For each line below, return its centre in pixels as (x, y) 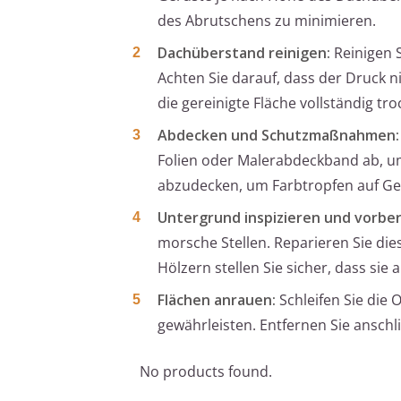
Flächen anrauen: (217, 300)
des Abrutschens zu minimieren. (267, 21)
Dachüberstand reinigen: (244, 53)
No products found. (206, 372)
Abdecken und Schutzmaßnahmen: (278, 136)
